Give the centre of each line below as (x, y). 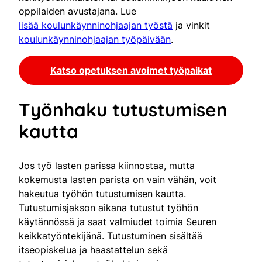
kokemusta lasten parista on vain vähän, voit (118, 179)
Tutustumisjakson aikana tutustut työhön (108, 207)
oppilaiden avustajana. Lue (77, 11)
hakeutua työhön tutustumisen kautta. (102, 193)
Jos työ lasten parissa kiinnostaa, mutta (107, 165)
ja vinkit (191, 25)
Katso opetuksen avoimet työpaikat (131, 70)
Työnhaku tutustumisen (123, 109)
